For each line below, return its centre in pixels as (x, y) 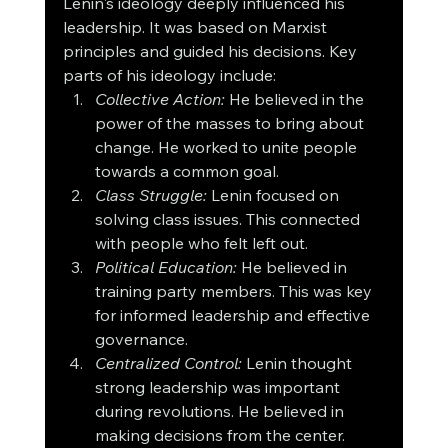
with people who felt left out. (201, 243)
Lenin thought (298, 363)
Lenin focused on (274, 195)
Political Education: (165, 267)
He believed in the (296, 99)
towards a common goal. (186, 171)
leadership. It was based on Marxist (196, 27)
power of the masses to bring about (231, 123)
